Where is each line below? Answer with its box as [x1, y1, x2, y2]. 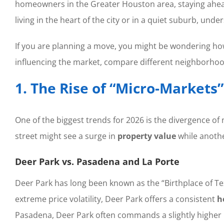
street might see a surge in [14, 130, 117, 141]
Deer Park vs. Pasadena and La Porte [14, 155, 179, 167]
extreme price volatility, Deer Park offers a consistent [14, 193, 217, 205]
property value [117, 130, 176, 141]
